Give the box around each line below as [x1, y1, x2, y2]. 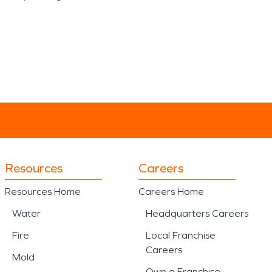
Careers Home [138, 186, 204, 197]
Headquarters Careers [146, 208, 248, 219]
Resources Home [5, 186, 81, 197]
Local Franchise [146, 229, 216, 241]
